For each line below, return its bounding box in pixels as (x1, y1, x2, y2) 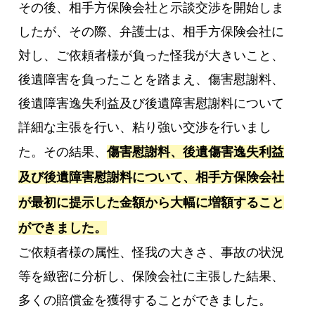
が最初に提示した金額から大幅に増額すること (18, 195, 285, 210)
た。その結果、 (18, 144, 108, 159)
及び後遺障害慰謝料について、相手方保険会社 (18, 169, 285, 184)
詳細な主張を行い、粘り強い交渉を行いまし (18, 120, 272, 134)
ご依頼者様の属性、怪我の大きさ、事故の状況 (18, 245, 285, 259)
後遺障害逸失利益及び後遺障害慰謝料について (18, 96, 285, 110)
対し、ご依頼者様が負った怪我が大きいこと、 (18, 48, 285, 63)
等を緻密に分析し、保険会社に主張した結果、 (18, 269, 285, 283)
